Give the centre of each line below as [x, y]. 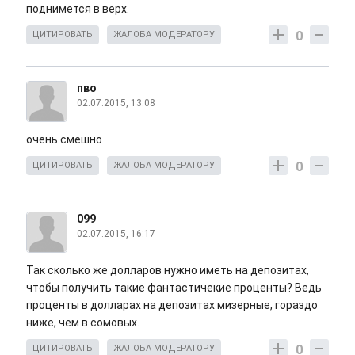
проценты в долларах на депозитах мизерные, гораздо [172, 305]
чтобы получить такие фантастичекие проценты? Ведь [174, 287]
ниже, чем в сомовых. [83, 322]
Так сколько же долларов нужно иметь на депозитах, [168, 270]
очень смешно [65, 139]
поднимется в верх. [78, 8]
